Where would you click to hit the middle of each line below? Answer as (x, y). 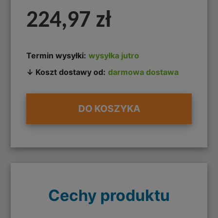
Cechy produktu (109, 195)
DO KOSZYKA (109, 109)
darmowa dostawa (144, 72)
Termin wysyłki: (56, 55)
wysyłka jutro (114, 55)
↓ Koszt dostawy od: (66, 72)
